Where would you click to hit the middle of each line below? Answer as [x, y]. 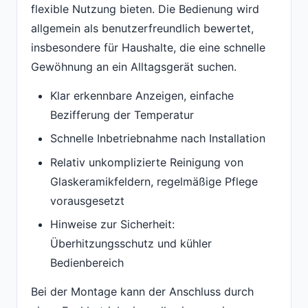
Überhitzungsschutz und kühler [131, 244]
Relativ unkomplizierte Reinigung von [147, 162]
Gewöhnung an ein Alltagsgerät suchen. [134, 67]
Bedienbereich [87, 263]
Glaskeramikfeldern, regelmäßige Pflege [154, 181]
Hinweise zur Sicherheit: [112, 224]
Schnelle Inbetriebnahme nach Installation [158, 139]
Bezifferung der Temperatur [122, 114]
